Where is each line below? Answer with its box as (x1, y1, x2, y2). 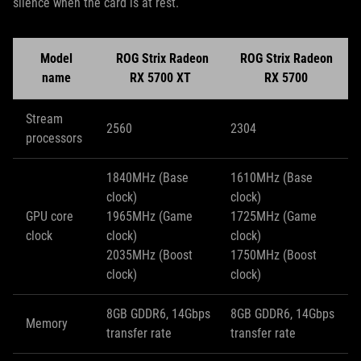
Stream (26, 110, 63, 127)
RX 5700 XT (130, 69, 194, 85)
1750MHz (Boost (230, 247, 317, 263)
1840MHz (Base (106, 169, 189, 185)
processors (26, 130, 82, 146)
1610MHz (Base (230, 169, 313, 185)
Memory (26, 315, 68, 331)
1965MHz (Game (106, 208, 193, 224)
